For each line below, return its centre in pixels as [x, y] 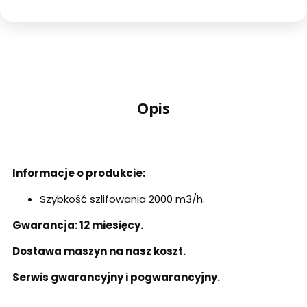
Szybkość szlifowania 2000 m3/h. [122, 199]
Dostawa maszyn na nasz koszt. [99, 251]
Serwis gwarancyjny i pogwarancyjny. [116, 278]
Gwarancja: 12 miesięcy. [78, 225]
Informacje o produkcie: [79, 173]
